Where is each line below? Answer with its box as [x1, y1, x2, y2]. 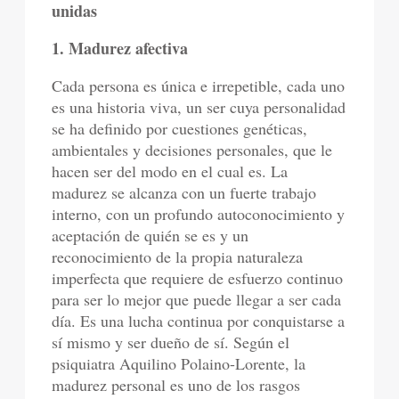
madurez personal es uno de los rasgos [52, 374, 301, 395]
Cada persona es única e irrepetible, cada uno [52, 75, 346, 96]
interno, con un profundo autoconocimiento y [52, 203, 346, 224]
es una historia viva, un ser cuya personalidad [52, 96, 346, 118]
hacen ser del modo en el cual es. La [52, 160, 289, 182]
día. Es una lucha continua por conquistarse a [52, 310, 346, 331]
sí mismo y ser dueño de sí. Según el [52, 331, 290, 353]
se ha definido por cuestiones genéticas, [52, 118, 308, 139]
